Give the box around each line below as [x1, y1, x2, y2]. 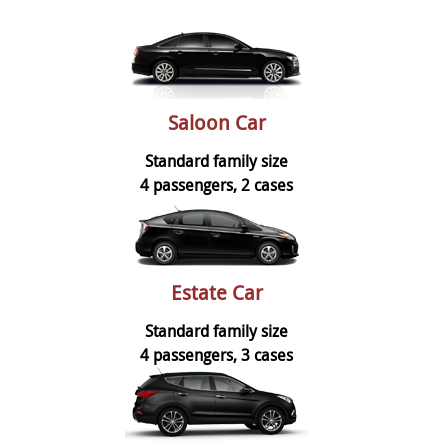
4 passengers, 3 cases [140, 343, 293, 366]
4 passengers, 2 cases [140, 173, 293, 196]
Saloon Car [167, 108, 266, 136]
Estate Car [170, 278, 263, 306]
